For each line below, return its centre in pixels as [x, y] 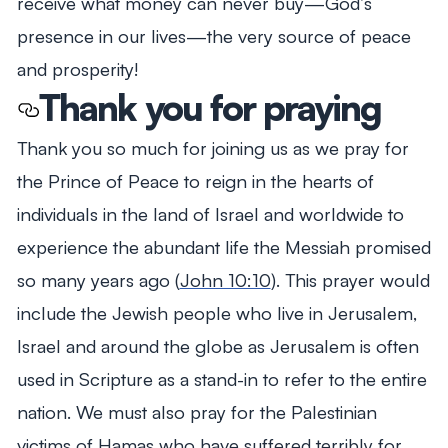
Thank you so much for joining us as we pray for [212, 148]
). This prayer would [350, 280]
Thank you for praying [210, 108]
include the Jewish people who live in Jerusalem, [216, 313]
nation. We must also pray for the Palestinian [196, 412]
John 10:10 [225, 280]
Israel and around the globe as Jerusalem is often [217, 346]
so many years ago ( [98, 280]
